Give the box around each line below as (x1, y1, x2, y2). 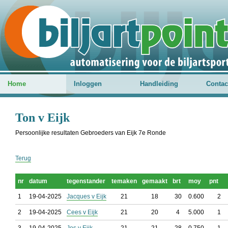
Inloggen (74, 80, 102, 88)
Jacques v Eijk (67, 193, 106, 200)
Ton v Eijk (15, 111, 70, 124)
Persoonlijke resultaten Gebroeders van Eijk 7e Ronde (15, 129, 166, 136)
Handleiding (140, 80, 178, 88)
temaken (111, 178, 137, 185)
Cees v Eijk (67, 209, 98, 216)
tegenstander (67, 178, 105, 185)
